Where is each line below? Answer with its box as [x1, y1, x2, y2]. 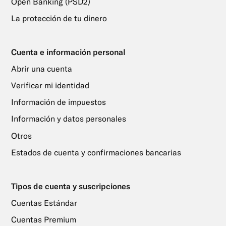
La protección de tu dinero [11, 13, 107, 23]
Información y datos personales [11, 114, 126, 124]
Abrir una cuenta [11, 63, 72, 74]
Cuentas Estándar [11, 197, 77, 208]
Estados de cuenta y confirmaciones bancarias [11, 147, 181, 157]
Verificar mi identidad [11, 80, 89, 90]
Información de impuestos [11, 97, 106, 107]
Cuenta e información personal [11, 46, 126, 57]
